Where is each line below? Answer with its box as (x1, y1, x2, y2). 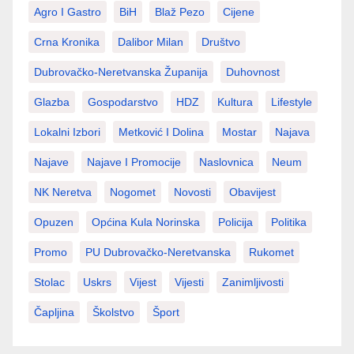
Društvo (201, 35, 240, 48)
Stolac (34, 275, 65, 288)
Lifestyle (271, 95, 312, 108)
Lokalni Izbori (34, 125, 100, 138)
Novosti (174, 185, 211, 198)
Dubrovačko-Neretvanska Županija (34, 65, 208, 78)
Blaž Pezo (155, 5, 205, 18)
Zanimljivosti (222, 275, 284, 288)
